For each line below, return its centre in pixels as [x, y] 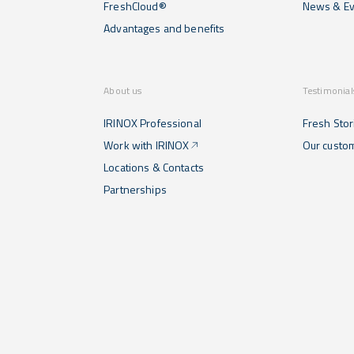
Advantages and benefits [164, 28]
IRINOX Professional [153, 123]
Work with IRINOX [147, 145]
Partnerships [135, 189]
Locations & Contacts [154, 167]
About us [123, 90]
